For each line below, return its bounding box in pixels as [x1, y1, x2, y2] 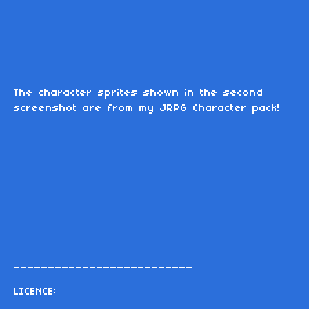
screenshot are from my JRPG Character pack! [14, 103, 280, 114]
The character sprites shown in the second [14, 88, 263, 99]
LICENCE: [14, 286, 57, 298]
